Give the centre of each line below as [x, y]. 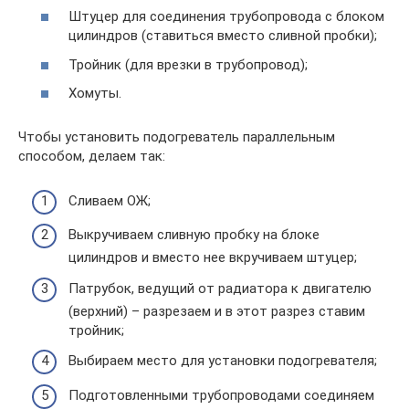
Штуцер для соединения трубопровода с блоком [226, 16]
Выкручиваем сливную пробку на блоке [194, 235]
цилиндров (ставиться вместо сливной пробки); [223, 36]
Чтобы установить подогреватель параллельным [177, 137]
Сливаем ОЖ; [110, 200]
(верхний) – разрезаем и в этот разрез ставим [217, 311]
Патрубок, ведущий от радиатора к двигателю [220, 288]
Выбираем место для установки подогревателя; [223, 361]
